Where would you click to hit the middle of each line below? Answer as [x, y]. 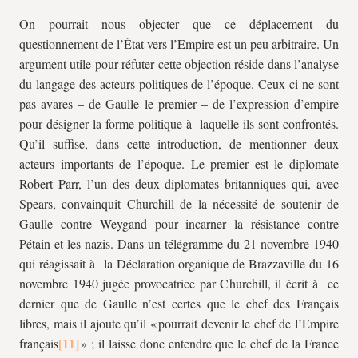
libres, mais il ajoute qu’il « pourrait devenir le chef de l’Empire [179, 323]
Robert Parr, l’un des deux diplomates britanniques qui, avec [179, 183]
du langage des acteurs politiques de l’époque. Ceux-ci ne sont [179, 84]
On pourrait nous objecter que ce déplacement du [179, 24]
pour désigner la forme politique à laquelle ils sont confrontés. [179, 123]
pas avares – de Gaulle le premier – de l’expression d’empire [179, 103]
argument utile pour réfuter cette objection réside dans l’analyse [179, 64]
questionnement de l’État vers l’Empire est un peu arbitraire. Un [179, 44]
